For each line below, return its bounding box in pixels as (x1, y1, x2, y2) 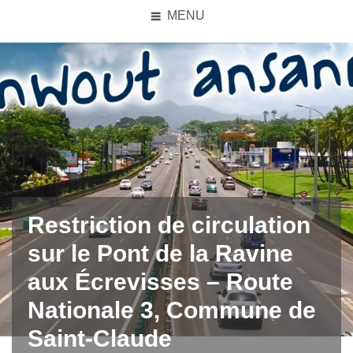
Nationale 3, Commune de (28, 297, 316, 323)
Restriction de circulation (28, 212, 310, 238)
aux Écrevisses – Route (28, 269, 293, 295)
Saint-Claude (28, 325, 172, 351)
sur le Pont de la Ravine (28, 240, 293, 266)
